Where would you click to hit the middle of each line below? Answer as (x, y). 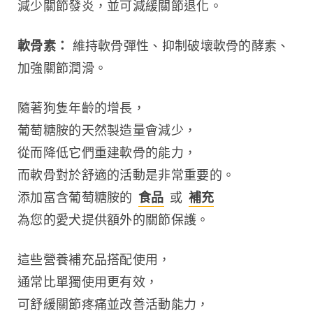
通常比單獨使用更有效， (88, 282)
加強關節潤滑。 (63, 68)
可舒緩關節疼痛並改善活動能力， (114, 304)
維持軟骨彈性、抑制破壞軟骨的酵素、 (179, 45)
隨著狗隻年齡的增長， (82, 108)
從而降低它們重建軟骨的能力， (107, 152)
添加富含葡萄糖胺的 (77, 197)
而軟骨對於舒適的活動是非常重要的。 (126, 175)
